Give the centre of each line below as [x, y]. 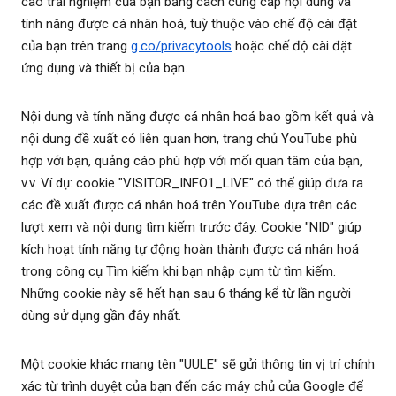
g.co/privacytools [181, 46]
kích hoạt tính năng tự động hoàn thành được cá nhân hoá [190, 250]
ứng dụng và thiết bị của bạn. [104, 69]
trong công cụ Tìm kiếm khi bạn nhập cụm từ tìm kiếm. [179, 272]
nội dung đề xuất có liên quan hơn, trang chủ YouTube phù [189, 139]
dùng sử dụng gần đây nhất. [101, 316]
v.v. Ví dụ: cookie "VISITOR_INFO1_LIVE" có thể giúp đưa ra [192, 183]
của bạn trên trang [76, 46]
